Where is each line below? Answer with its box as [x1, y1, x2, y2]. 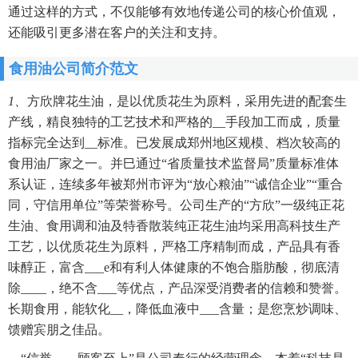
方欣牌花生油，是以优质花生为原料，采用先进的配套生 [27, 94, 347, 108]
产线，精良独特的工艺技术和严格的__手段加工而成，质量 [8, 115, 340, 129]
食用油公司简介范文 [9, 61, 138, 77]
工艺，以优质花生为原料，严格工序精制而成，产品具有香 [8, 240, 340, 253]
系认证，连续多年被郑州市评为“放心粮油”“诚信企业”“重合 [8, 177, 343, 191]
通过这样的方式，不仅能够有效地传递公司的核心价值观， [8, 5, 340, 18]
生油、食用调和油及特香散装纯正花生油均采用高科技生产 [8, 219, 340, 233]
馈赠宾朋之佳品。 [8, 323, 110, 336]
